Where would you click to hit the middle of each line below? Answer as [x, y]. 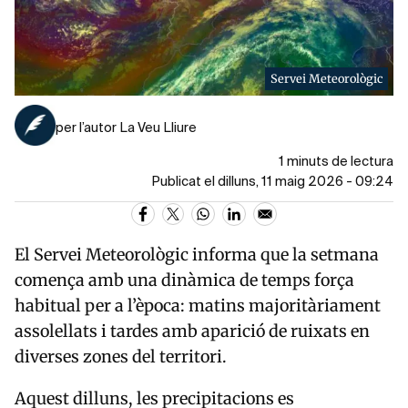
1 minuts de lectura [336, 163]
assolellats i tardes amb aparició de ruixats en [192, 331]
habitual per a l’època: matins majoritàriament [198, 306]
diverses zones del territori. [121, 357]
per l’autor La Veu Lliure [126, 129]
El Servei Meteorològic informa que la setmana [197, 255]
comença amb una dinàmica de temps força [184, 280]
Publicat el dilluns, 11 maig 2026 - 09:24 [272, 183]
